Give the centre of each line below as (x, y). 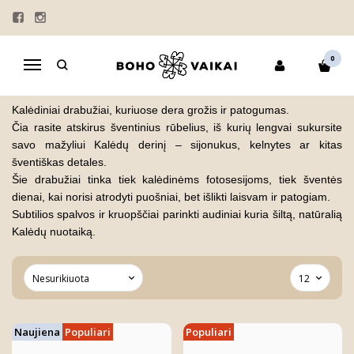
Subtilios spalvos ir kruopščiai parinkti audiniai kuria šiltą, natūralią (177, 214)
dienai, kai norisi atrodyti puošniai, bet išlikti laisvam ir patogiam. (171, 197)
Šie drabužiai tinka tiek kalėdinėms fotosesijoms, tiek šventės (177, 179)
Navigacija (58, 67)
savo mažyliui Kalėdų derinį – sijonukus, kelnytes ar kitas (177, 145)
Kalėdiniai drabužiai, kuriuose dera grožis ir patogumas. (151, 110)
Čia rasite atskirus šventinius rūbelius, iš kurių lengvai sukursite (177, 127)
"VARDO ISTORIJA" (193, 54)
